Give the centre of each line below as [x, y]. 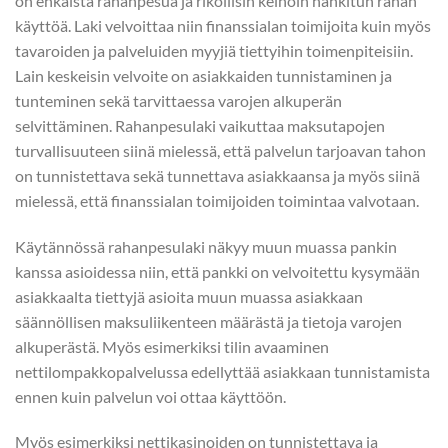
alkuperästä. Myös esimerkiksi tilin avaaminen [172, 346]
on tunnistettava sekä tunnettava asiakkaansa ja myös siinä [217, 175]
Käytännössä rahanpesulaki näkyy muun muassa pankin [206, 246]
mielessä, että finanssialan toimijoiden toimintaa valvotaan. [218, 200]
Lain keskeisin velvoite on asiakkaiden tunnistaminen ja [203, 75]
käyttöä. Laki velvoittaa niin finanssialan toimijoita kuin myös [223, 25]
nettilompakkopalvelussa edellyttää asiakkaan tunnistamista [222, 371]
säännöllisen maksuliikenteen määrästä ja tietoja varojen [208, 321]
